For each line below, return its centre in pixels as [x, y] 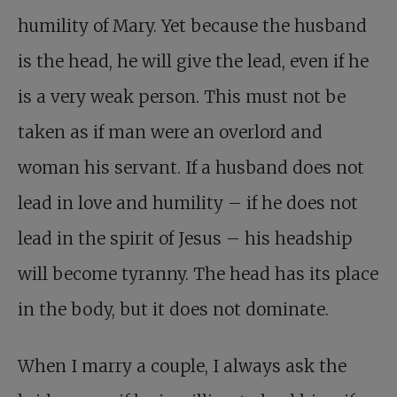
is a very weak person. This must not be [182, 97]
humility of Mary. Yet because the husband [192, 26]
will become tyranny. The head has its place [198, 274]
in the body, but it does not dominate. [173, 310]
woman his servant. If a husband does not [191, 168]
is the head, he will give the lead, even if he [193, 62]
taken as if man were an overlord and [170, 132]
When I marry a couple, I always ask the [182, 366]
